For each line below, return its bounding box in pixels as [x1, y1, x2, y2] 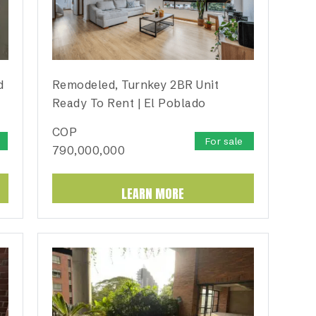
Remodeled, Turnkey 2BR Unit [51, 78, 219, 92]
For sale [205, 135, 243, 147]
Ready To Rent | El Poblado [51, 96, 206, 111]
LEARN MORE [121, 184, 185, 204]
